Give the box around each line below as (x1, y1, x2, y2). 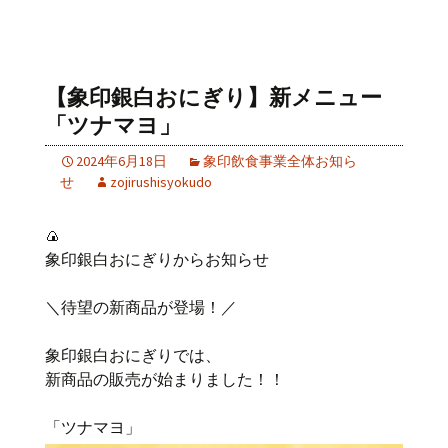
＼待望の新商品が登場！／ (45, 297, 237, 318)
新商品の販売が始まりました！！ (45, 369, 285, 390)
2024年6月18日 (76, 152, 167, 171)
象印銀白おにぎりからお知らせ (45, 249, 269, 270)
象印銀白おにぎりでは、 (45, 345, 221, 366)
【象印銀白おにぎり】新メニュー (45, 84, 382, 112)
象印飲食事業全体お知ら (203, 152, 357, 171)
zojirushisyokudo (110, 173, 212, 192)
